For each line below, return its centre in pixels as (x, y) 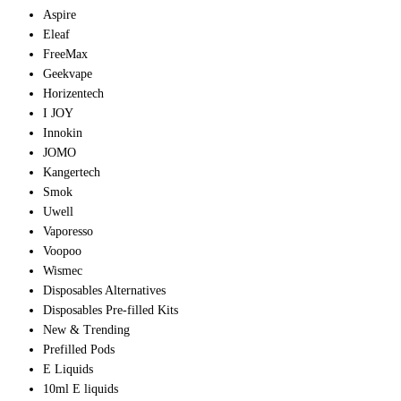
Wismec (63, 271)
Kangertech (72, 173)
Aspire (60, 15)
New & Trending (86, 330)
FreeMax (65, 55)
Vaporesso (68, 232)
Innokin (63, 133)
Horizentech (73, 94)
